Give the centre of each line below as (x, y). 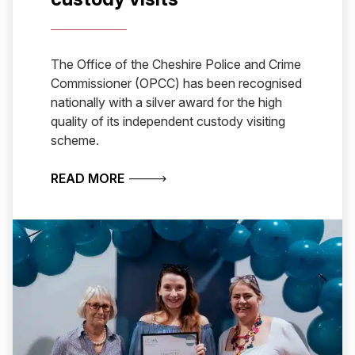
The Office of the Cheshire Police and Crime (176, 65)
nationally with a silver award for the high (166, 103)
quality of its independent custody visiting (168, 122)
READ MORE (88, 179)
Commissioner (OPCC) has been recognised (176, 84)
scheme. (75, 141)
